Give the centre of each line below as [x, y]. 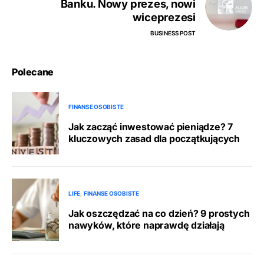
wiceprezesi [164, 17]
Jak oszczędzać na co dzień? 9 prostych [159, 213]
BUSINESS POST [173, 33]
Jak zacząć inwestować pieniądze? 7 [151, 126]
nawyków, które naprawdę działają [146, 225]
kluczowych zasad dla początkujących [154, 138]
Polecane [33, 72]
